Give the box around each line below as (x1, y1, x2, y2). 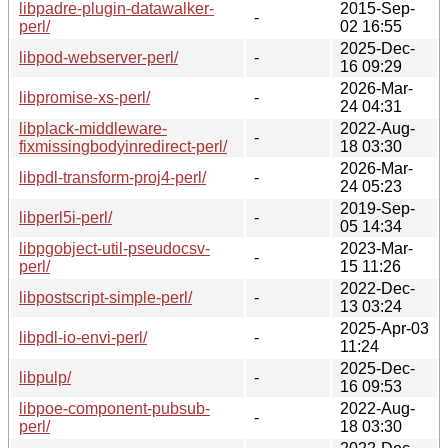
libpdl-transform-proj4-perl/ (19, 168, 206, 186)
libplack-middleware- (19, 119, 167, 137)
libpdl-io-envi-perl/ (19, 328, 147, 346)
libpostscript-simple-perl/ (19, 288, 192, 306)
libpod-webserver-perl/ (19, 48, 178, 66)
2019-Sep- (340, 199, 415, 217)
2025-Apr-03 (340, 319, 429, 337)
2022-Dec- (340, 279, 415, 297)
